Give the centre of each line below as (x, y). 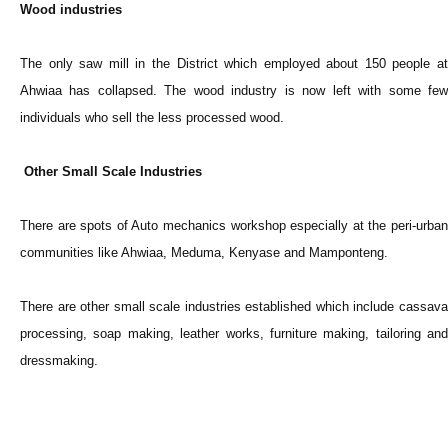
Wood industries (71, 10)
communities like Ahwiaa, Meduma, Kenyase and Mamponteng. (204, 253)
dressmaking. (59, 361)
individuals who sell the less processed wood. (152, 118)
